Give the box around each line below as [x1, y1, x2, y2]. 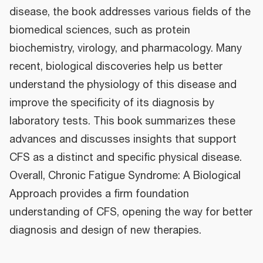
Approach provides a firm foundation [9, 186, 189, 203]
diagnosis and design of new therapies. [9, 222, 201, 239]
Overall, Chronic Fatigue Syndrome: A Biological [9, 167, 241, 184]
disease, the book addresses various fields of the [9, 4, 251, 21]
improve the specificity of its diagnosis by [9, 95, 214, 112]
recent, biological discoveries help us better [9, 58, 222, 75]
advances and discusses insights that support [9, 131, 237, 148]
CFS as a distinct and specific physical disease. [9, 149, 242, 166]
